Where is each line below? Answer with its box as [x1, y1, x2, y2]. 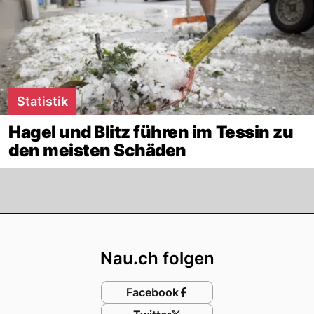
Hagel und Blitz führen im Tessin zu [8, 121, 294, 142]
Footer [156, 212, 226, 240]
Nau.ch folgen [100, 247, 214, 268]
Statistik [17, 93, 68, 109]
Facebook [125, 285, 179, 299]
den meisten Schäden [8, 139, 186, 161]
